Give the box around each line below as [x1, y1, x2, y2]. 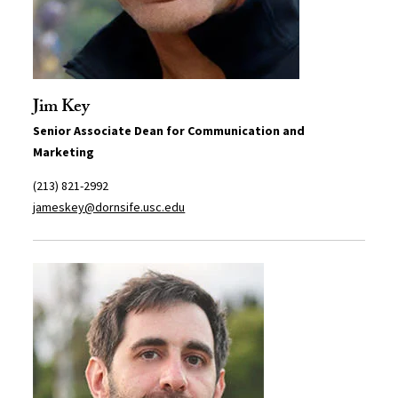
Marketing [33, 144, 95, 161]
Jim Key [33, 93, 91, 124]
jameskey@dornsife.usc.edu [33, 199, 186, 216]
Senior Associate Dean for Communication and [33, 123, 306, 139]
